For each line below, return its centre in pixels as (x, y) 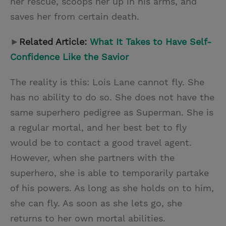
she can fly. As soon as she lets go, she (96, 203)
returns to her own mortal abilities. (88, 218)
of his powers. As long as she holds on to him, (112, 188)
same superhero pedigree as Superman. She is (112, 112)
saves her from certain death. (75, 16)
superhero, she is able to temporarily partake (109, 173)
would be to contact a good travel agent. (101, 142)
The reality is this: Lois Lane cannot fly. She (107, 82)
